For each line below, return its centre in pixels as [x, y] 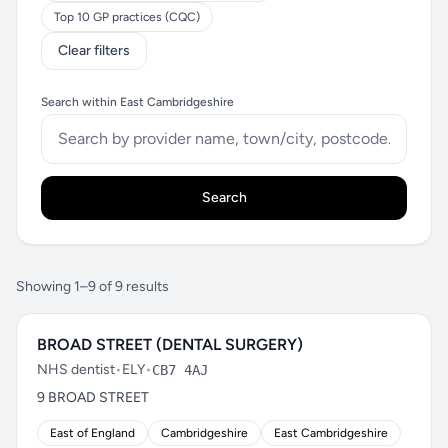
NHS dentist [76, 369]
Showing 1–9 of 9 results [92, 286]
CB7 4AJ [180, 370]
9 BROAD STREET [93, 397]
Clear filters [94, 50]
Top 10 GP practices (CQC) [127, 17]
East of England [92, 433]
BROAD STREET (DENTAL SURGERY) [170, 344]
